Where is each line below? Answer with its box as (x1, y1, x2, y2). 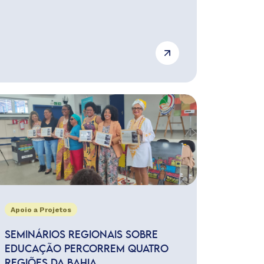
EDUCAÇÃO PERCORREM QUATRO (4, 245, 169, 254)
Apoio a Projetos (10, 206, 71, 214)
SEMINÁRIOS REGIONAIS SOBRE (4, 230, 158, 240)
